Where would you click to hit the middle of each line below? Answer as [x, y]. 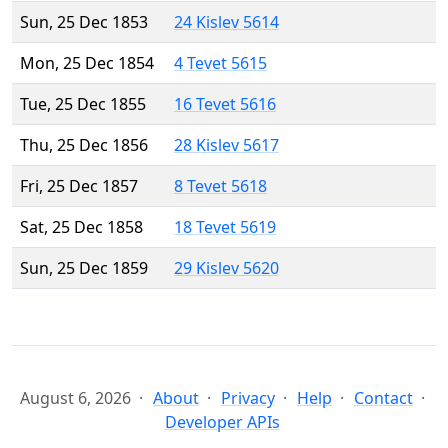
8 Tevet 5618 [220, 186]
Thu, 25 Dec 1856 [84, 145]
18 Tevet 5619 [225, 227]
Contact [383, 398]
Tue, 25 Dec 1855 [83, 104]
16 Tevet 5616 [225, 104]
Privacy [248, 398]
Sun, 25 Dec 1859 [84, 268]
